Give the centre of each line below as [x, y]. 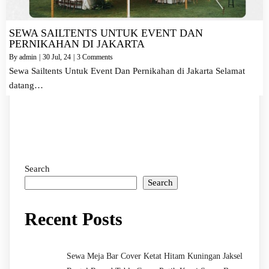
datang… [26, 86]
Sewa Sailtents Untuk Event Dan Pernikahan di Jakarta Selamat [127, 71]
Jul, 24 [61, 57]
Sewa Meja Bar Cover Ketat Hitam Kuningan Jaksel [155, 256]
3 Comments [95, 57]
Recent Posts [74, 219]
